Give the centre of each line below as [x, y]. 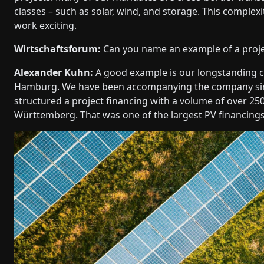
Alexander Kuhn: [54, 72]
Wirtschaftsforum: [57, 49]
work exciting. [45, 25]
